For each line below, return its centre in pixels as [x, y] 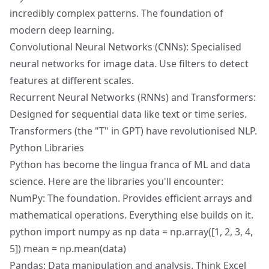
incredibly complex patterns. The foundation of [116, 13]
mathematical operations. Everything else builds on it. [131, 215]
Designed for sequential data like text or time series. [128, 114]
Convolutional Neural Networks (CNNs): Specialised [125, 47]
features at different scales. [72, 80]
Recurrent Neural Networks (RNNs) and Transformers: [133, 97]
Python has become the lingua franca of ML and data [130, 165]
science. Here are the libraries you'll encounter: [116, 181]
